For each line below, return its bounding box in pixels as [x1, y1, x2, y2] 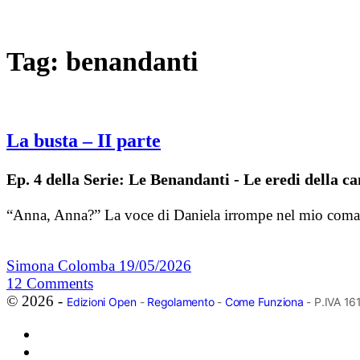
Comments [27, 275, 93, 292]
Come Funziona [224, 295, 304, 309]
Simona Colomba [6, 257, 119, 275]
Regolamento [147, 295, 215, 309]
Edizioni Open [67, 295, 137, 309]
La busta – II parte [6, 130, 161, 152]
